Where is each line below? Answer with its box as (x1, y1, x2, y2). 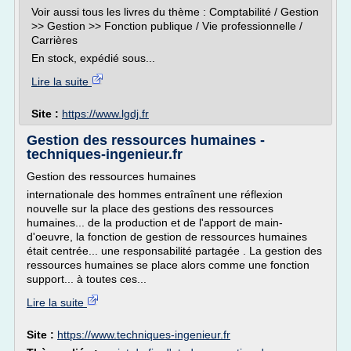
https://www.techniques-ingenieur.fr (57, 328, 230, 341)
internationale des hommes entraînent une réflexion (27, 188, 283, 201)
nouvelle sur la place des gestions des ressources (27, 202, 273, 215)
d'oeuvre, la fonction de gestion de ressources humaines (27, 230, 307, 243)
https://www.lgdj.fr (62, 107, 149, 120)
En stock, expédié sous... (31, 52, 155, 64)
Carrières (31, 34, 78, 46)
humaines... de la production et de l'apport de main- (27, 216, 283, 229)
